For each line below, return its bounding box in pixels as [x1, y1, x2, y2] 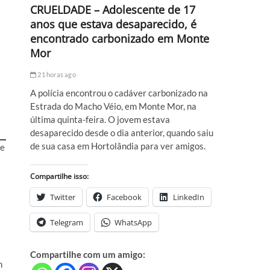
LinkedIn [173, 192, 204, 203]
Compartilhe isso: [30, 171, 89, 182]
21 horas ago [36, 71, 76, 79]
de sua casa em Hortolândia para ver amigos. [30, 140, 206, 152]
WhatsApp [115, 217, 152, 228]
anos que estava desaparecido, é [30, 17, 196, 32]
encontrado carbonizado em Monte [30, 31, 209, 46]
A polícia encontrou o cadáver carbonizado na [30, 87, 208, 99]
